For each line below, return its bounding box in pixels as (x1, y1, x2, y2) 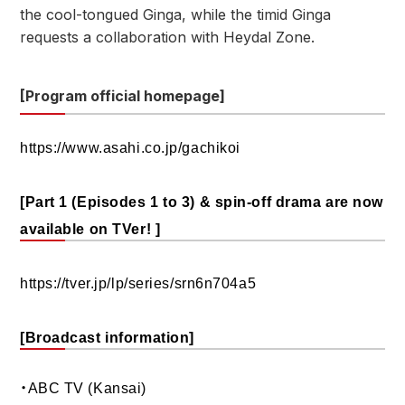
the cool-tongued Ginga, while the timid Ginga (20, 5, 331, 24)
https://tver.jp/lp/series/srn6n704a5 (20, 276, 257, 291)
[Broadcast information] (20, 330, 194, 345)
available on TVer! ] (20, 221, 161, 237)
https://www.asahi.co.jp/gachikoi (20, 140, 240, 155)
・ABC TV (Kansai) (20, 381, 146, 396)
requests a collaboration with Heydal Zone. (20, 28, 315, 46)
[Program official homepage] (20, 87, 225, 105)
